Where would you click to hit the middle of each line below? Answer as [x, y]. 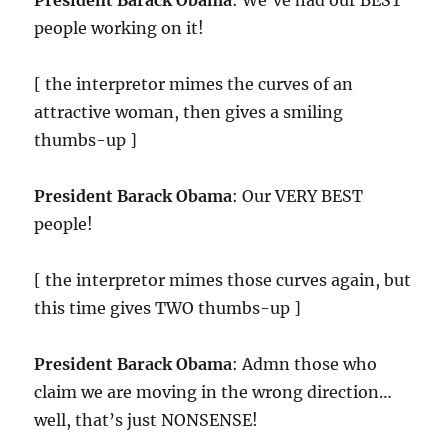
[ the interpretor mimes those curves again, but [223, 280]
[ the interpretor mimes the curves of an [194, 84]
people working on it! [119, 28]
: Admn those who [305, 364]
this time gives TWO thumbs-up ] [168, 308]
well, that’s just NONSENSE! [146, 420]
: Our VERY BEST [298, 196]
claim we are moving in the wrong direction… [213, 392]
